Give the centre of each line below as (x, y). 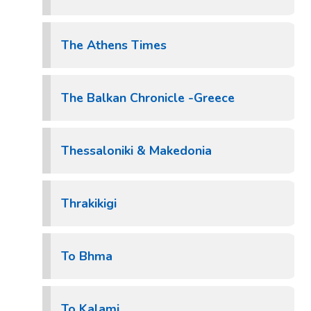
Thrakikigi (89, 203)
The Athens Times (114, 45)
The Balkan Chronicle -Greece (148, 98)
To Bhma (87, 256)
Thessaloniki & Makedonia (136, 151)
